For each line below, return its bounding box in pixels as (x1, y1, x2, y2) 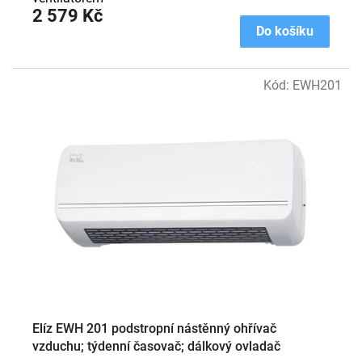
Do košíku (256, 23, 314, 39)
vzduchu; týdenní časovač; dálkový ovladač (32, 339, 280, 355)
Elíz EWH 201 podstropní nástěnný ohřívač (32, 321, 276, 337)
